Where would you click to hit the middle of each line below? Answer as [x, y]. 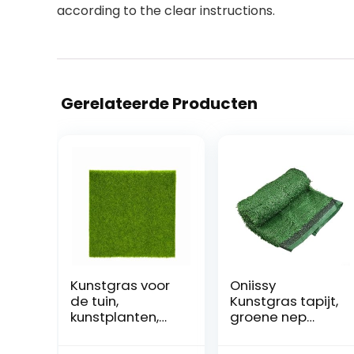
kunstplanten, [114, 317]
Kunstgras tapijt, [284, 301]
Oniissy [252, 285]
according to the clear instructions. [166, 11]
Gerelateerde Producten [159, 104]
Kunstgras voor [120, 285]
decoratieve [111, 333]
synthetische [272, 333]
